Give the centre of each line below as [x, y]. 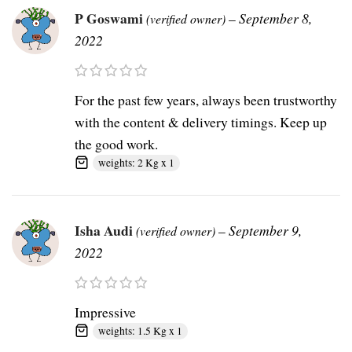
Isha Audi [105, 231]
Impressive [105, 312]
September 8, [275, 18]
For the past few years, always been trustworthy [206, 100]
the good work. [116, 144]
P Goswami [110, 18]
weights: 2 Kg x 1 [136, 163]
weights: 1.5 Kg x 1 [140, 331]
